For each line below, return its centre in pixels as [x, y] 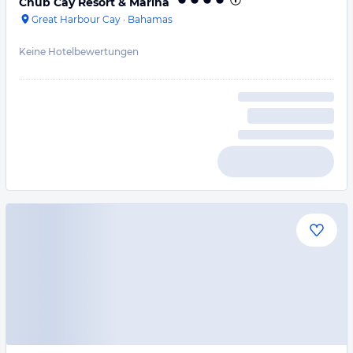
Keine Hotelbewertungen [79, 52]
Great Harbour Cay [76, 19]
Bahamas [150, 19]
